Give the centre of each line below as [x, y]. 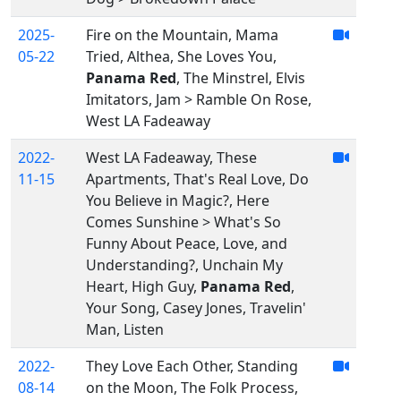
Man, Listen [125, 330]
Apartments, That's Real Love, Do [197, 179]
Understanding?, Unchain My [184, 265]
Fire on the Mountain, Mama [182, 35]
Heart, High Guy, [143, 287]
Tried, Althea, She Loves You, [181, 57]
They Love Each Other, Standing [192, 367]
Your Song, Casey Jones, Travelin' [196, 308]
